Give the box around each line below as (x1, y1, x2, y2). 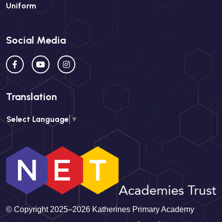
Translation (6, 91, 57, 103)
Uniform (6, 1, 36, 10)
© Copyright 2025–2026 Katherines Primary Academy (6, 205, 194, 214)
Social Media (6, 34, 66, 46)
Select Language (6, 114, 69, 124)
